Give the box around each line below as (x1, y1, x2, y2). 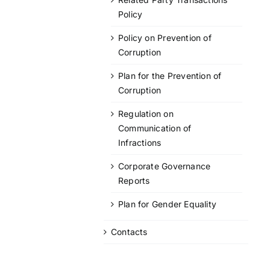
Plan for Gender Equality (118, 198, 217, 209)
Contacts (111, 226, 148, 237)
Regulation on (118, 108, 174, 119)
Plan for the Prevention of (118, 70, 222, 81)
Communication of (118, 122, 192, 133)
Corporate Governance (118, 160, 211, 171)
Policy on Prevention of (118, 32, 212, 43)
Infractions (118, 137, 162, 148)
